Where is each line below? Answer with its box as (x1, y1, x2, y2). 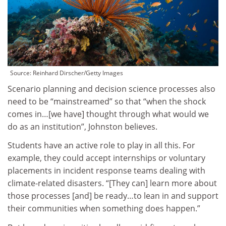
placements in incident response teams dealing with (8, 165, 205, 177)
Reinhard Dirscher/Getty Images (33, 68, 123, 77)
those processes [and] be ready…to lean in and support (8, 190, 218, 202)
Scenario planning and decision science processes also (8, 83, 215, 94)
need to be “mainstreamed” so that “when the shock (8, 95, 206, 107)
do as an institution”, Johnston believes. (8, 121, 157, 132)
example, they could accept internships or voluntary (8, 152, 205, 164)
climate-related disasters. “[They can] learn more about (8, 178, 217, 189)
